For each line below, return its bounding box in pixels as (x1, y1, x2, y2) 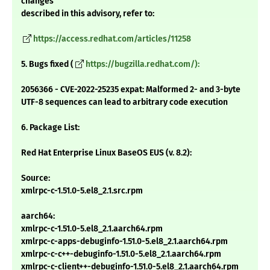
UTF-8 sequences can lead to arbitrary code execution (21, 97, 228, 108)
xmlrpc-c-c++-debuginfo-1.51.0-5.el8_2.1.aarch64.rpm (21, 249, 221, 260)
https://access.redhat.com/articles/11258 (33, 34, 191, 45)
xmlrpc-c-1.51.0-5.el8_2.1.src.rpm (21, 186, 143, 196)
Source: (21, 173, 50, 184)
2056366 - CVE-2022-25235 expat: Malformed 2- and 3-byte (21, 84, 240, 95)
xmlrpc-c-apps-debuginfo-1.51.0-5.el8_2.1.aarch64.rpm (21, 236, 228, 247)
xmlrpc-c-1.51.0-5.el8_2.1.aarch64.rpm (21, 224, 163, 234)
